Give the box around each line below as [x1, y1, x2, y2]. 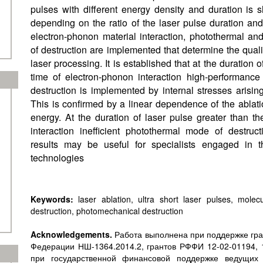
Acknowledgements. [31, 228, 112, 240]
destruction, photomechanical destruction [31, 205, 183, 217]
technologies [31, 151, 84, 164]
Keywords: [31, 193, 73, 205]
